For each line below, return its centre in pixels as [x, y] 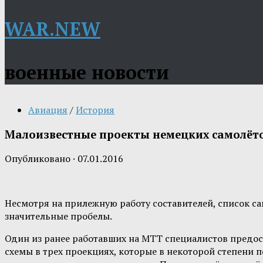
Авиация [48, 110]
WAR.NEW [53, 29]
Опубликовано [39, 159]
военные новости [87, 72]
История [95, 110]
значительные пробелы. [58, 216]
